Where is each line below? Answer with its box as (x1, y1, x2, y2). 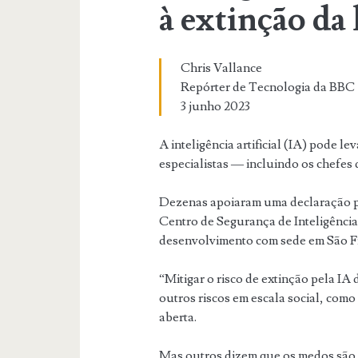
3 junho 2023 (181, 97, 251, 114)
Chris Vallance (181, 59, 263, 76)
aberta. (159, 308, 197, 325)
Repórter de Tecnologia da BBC (181, 78, 356, 95)
